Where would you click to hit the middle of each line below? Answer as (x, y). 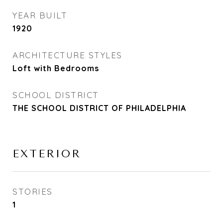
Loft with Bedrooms (56, 68)
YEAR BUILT (40, 15)
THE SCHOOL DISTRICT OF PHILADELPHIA (99, 108)
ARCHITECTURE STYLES (67, 55)
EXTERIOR (47, 154)
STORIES (33, 191)
